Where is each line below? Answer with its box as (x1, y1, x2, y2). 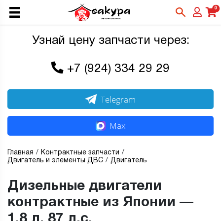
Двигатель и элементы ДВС (7, 157, 103, 164)
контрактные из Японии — (7, 196, 193, 210)
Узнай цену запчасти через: (32, 36, 189, 46)
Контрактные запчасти (41, 149, 119, 156)
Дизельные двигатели (7, 180, 162, 193)
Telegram (101, 93, 136, 105)
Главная (7, 149, 34, 156)
